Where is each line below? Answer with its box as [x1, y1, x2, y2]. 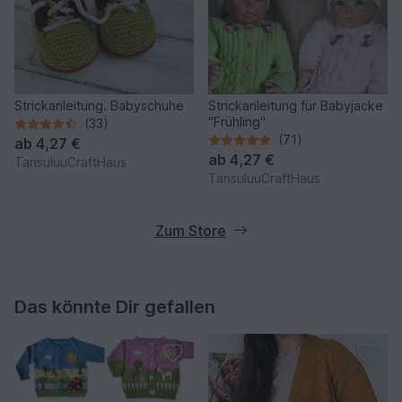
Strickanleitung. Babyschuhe [14, 98, 184, 114]
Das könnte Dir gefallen [14, 296, 215, 319]
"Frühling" [208, 114, 266, 130]
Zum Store [154, 222, 226, 240]
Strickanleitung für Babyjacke [208, 98, 383, 114]
